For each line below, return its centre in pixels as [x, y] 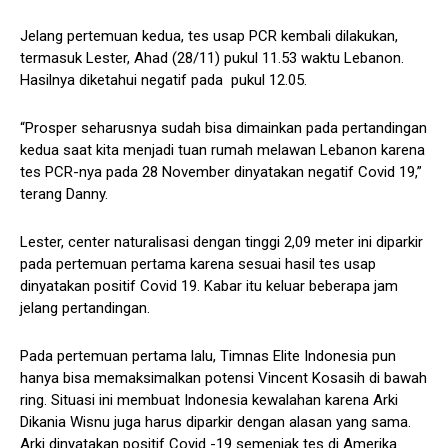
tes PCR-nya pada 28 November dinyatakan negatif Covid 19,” [221, 171]
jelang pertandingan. [85, 307]
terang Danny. [64, 193]
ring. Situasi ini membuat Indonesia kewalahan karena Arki [209, 399]
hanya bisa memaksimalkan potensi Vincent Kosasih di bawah [223, 377]
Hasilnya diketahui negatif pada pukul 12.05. [163, 79]
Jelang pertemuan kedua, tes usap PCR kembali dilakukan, [209, 35]
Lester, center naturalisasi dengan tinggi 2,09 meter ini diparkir [221, 241]
